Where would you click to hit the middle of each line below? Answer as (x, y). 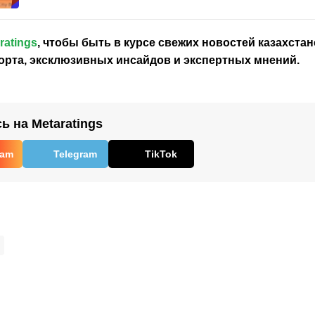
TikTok (161, 154)
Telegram (75, 154)
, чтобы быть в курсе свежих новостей (148, 42)
